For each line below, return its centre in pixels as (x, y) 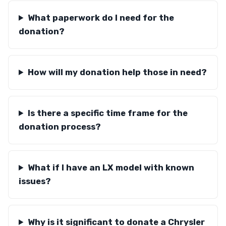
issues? (35, 181)
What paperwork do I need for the (101, 18)
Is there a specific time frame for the (107, 113)
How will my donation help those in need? (117, 72)
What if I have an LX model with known (111, 167)
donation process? (60, 127)
